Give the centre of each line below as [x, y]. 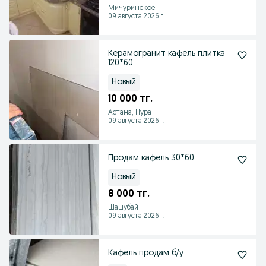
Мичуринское [132, 8]
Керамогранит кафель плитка [167, 54]
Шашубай [123, 208]
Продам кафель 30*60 [151, 158]
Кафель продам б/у [146, 253]
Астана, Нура [130, 113]
